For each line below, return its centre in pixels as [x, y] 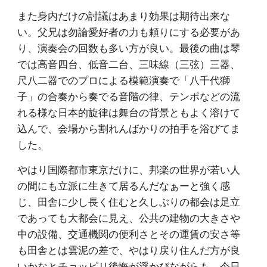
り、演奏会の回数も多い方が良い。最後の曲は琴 [129, 48]
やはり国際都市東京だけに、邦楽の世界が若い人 [129, 169]
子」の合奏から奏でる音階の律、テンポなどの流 [129, 96]
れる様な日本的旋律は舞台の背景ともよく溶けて [129, 112]
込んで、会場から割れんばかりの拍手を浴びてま [129, 128]
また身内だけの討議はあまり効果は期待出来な [124, 15]
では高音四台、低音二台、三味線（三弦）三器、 [129, 64]
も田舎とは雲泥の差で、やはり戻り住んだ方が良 [129, 250]
